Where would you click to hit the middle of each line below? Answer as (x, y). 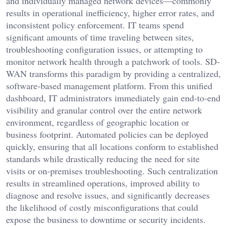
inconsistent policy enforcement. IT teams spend (95, 25)
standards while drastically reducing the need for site (103, 159)
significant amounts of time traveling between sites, (100, 37)
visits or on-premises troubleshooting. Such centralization (112, 171)
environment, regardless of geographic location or (98, 122)
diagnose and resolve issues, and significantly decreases (108, 195)
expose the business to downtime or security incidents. (106, 220)
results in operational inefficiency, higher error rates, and (110, 13)
